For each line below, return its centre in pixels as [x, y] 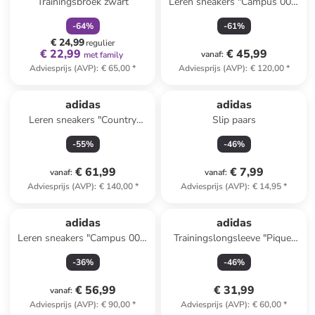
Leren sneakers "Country [83, 120]
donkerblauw [234, 252]
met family [103, 55]
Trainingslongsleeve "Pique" [234, 238]
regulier [101, 43]
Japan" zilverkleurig [83, 134]
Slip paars [234, 120]
